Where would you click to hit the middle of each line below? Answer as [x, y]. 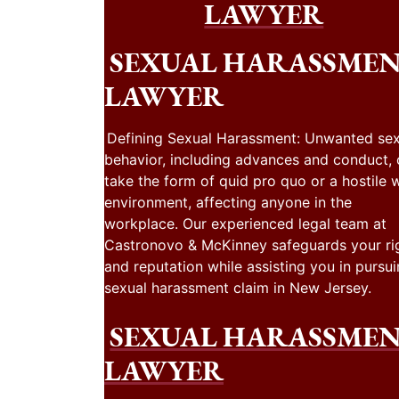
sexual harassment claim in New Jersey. [238, 288]
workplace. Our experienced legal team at [245, 224]
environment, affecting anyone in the [228, 203]
